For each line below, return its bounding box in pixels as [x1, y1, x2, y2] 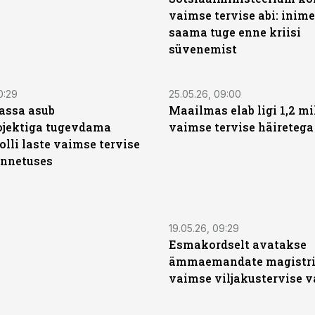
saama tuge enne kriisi [169, 25, 301, 39]
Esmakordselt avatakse [169, 237, 307, 252]
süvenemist [169, 41, 237, 56]
